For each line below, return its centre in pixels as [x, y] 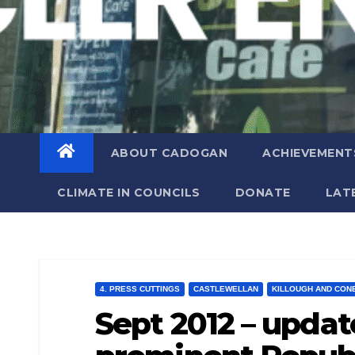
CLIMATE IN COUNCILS [129, 193]
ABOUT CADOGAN [169, 153]
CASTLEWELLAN [226, 289]
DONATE [263, 193]
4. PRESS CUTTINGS [140, 289]
